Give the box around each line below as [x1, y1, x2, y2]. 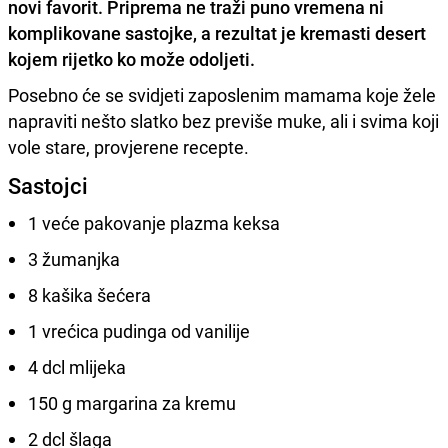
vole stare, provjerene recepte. [8, 134, 249, 159]
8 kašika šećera [28, 282, 151, 307]
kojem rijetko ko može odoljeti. [8, 46, 255, 71]
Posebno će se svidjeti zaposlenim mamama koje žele [8, 82, 436, 107]
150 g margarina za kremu [28, 390, 236, 415]
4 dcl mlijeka [28, 354, 126, 379]
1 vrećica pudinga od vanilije [28, 318, 250, 343]
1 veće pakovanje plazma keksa [28, 210, 280, 235]
